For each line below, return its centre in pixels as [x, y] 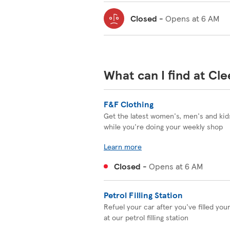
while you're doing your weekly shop [163, 126]
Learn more [123, 146]
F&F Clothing [129, 104]
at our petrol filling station [146, 217]
